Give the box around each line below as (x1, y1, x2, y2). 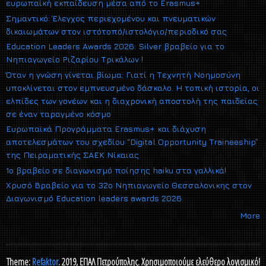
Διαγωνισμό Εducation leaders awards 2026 (6, 193, 182, 204)
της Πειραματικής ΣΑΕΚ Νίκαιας (6, 150, 139, 160)
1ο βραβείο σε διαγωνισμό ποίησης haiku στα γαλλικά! (6, 164, 226, 175)
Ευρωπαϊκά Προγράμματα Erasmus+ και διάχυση (6, 123, 206, 134)
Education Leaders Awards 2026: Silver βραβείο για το (6, 41, 224, 52)
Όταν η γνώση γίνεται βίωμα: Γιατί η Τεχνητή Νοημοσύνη (6, 69, 240, 80)
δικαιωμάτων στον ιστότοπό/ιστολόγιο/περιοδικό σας (6, 26, 227, 36)
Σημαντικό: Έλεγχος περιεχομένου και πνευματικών (6, 12, 216, 23)
